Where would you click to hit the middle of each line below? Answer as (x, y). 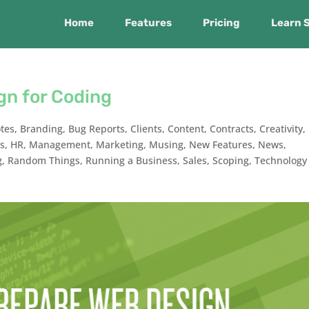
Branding (42, 129)
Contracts (232, 129)
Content (186, 129)
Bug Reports (97, 129)
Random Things (44, 160)
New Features (221, 144)
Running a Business (132, 160)
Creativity (281, 129)
